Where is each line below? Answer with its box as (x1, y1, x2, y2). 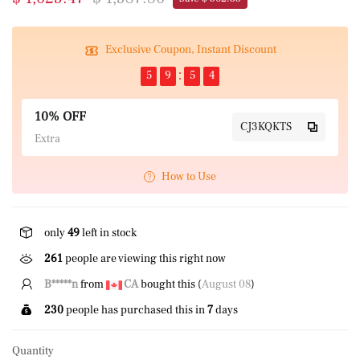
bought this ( (138, 276, 202, 292)
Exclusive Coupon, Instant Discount (104, 43, 276, 57)
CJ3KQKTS (240, 119, 292, 134)
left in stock (80, 225, 137, 240)
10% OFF (35, 108, 86, 125)
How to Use (162, 169, 216, 184)
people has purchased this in (63, 302, 207, 317)
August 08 (202, 276, 251, 292)
